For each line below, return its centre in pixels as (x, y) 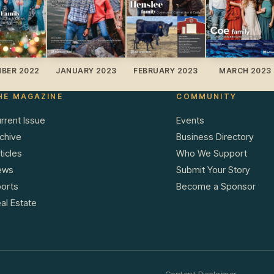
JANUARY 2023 (86, 71)
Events (191, 120)
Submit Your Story (213, 170)
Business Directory (215, 137)
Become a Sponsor (216, 187)
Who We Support (212, 154)
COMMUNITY (206, 97)
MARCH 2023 (245, 71)
